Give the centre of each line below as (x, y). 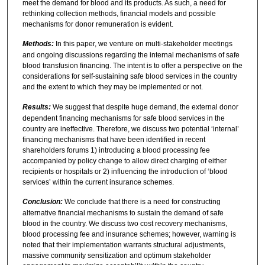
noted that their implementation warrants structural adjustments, (124, 245)
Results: (36, 107)
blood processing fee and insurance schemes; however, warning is (129, 235)
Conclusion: (42, 202)
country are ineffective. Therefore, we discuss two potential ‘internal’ (130, 129)
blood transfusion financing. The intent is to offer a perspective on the (132, 66)
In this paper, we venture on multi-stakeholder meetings (143, 44)
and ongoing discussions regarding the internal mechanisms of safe (131, 55)
